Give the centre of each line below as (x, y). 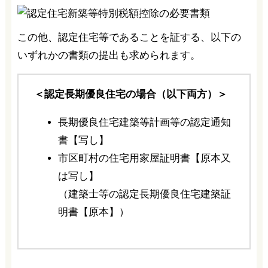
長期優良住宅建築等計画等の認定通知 (144, 123)
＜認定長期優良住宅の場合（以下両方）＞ (130, 95)
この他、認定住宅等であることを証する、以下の (129, 38)
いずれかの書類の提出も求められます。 (109, 56)
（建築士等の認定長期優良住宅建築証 (144, 194)
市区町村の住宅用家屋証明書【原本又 (144, 159)
